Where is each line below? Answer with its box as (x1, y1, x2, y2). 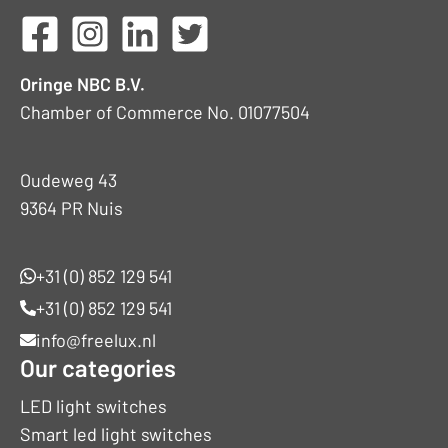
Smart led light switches (20, 422, 212, 445)
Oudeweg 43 (20, 168, 117, 191)
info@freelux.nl (36, 328, 156, 351)
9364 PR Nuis (20, 196, 123, 219)
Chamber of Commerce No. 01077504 (20, 100, 310, 123)
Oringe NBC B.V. (20, 72, 145, 95)
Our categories (20, 352, 176, 382)
